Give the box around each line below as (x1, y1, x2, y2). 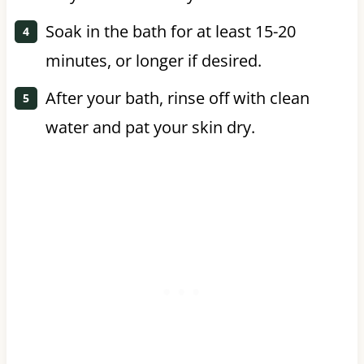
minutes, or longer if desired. (45, 49, 262, 71)
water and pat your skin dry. (45, 115, 255, 138)
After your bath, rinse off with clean (45, 86, 310, 109)
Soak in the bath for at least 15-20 (45, 19, 296, 42)
